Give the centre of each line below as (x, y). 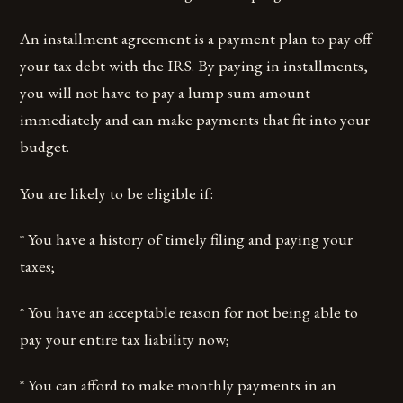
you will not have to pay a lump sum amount (166, 93)
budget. (45, 147)
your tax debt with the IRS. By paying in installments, (194, 66)
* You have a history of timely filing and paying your (187, 238)
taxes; (38, 265)
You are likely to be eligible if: (117, 193)
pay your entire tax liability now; (125, 338)
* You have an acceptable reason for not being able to (189, 311)
